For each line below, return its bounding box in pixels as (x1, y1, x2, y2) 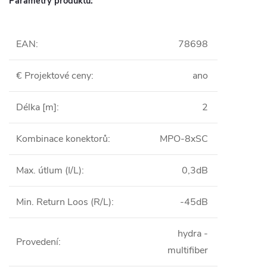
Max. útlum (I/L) (16, 164, 82, 177)
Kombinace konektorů (16, 132, 108, 145)
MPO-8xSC (160, 132, 208, 145)
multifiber (167, 244, 208, 257)
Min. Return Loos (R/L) (16, 195, 111, 209)
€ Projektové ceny (16, 69, 91, 82)
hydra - (178, 227, 208, 240)
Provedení (16, 235, 58, 249)
